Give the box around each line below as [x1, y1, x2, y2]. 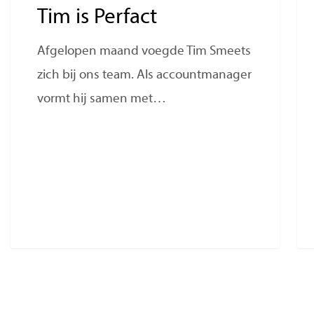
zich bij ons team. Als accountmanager [37, 69, 252, 83]
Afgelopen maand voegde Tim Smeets [37, 45, 252, 59]
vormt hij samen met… [37, 93, 167, 107]
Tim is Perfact [37, 7, 158, 29]
